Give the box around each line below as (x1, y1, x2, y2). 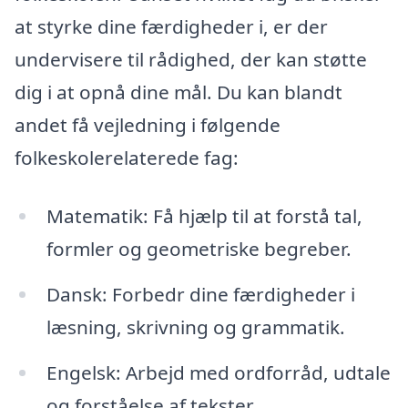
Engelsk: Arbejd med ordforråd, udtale (46, 359, 391, 385)
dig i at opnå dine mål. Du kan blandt (15, 79, 342, 106)
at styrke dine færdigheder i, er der (15, 14, 328, 40)
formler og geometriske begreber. (46, 235, 352, 261)
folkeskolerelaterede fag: (15, 145, 239, 171)
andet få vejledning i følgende (15, 112, 280, 138)
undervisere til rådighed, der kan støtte (15, 46, 367, 73)
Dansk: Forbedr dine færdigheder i (46, 280, 355, 307)
